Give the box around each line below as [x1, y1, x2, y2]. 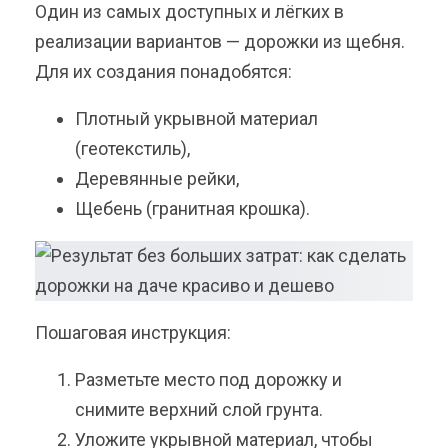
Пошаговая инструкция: [35, 322, 231, 344]
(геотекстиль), [75, 138, 190, 160]
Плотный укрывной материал [75, 108, 318, 130]
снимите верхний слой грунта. [75, 399, 323, 421]
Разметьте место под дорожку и [75, 369, 342, 391]
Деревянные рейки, [75, 168, 239, 190]
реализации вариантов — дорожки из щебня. [35, 31, 405, 53]
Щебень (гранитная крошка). [75, 198, 310, 220]
